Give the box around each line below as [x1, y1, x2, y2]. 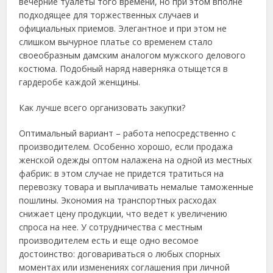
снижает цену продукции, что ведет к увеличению [19, 208, 228, 219]
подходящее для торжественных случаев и [19, 9, 199, 21]
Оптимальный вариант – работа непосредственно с [19, 127, 236, 139]
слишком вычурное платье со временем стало [19, 36, 213, 48]
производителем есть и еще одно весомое [19, 235, 199, 246]
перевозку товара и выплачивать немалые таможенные [19, 181, 254, 193]
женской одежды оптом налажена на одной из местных [19, 154, 252, 166]
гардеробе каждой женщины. [19, 76, 141, 88]
